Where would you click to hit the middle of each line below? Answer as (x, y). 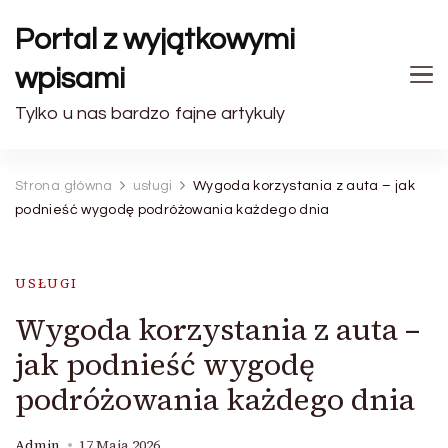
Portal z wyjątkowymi (155, 39)
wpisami (70, 78)
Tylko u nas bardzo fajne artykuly (150, 113)
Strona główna (64, 186)
